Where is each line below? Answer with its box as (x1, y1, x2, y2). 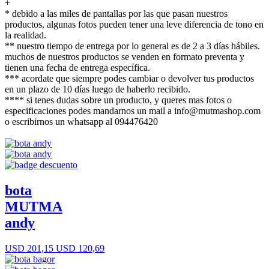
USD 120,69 (53, 243, 104, 253)
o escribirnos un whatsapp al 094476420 (5, 116, 158, 127)
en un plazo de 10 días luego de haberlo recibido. (5, 83, 190, 94)
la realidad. (5, 29, 46, 40)
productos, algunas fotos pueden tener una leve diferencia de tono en (5, 19, 264, 29)
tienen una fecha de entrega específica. (5, 62, 150, 73)
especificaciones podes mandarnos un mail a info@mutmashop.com (5, 105, 261, 116)
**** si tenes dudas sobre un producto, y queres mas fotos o (5, 94, 232, 105)
